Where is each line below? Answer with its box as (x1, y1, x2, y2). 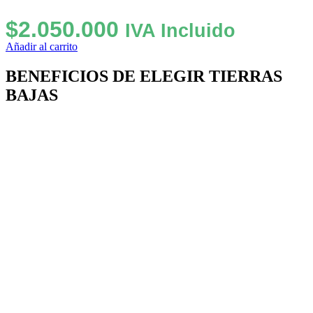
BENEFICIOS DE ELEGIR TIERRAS (6, 66, 282, 85)
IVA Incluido (125, 20, 235, 41)
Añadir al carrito (6, 40, 78, 52)
